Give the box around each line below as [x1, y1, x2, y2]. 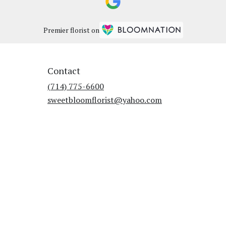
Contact [47, 64, 80, 77]
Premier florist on [43, 25, 99, 35]
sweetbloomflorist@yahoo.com [47, 94, 162, 105]
